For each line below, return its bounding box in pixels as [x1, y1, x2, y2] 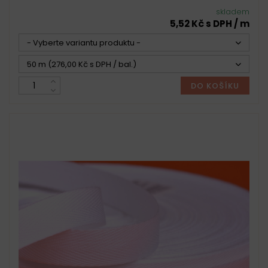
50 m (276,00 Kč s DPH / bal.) [27, 59, 136, 70]
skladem [216, 6, 249, 17]
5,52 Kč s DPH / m [170, 17, 249, 30]
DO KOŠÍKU [190, 80, 239, 92]
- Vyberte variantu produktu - [27, 37, 141, 48]
